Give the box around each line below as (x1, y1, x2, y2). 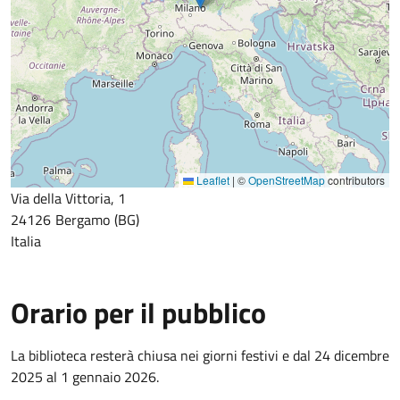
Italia (11, 230, 41, 253)
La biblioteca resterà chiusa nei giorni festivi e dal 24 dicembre (11, 345, 389, 367)
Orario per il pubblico (11, 291, 266, 335)
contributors (325, 172, 385, 188)
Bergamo (55, 209, 110, 231)
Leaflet (194, 172, 229, 188)
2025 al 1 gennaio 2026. (11, 366, 159, 388)
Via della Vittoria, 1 (11, 187, 126, 210)
